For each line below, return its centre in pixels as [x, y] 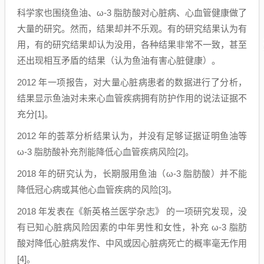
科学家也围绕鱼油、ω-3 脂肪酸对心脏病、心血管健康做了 [132, 12]
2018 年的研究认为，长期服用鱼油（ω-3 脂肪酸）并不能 [132, 173]
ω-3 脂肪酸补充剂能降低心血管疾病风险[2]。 [105, 151]
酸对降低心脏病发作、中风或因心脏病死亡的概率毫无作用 [132, 243]
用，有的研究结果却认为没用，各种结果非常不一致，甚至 [132, 44]
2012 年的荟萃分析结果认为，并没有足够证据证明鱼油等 [132, 136]
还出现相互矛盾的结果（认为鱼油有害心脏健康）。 [119, 60]
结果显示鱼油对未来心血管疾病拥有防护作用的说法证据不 [132, 98]
